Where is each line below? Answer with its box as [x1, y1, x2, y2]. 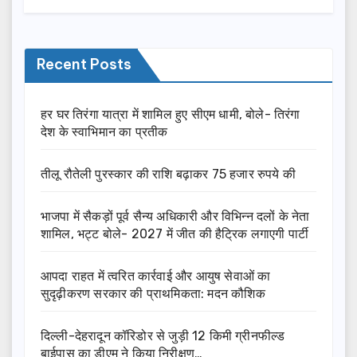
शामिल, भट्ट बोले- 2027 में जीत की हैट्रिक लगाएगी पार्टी [41, 226, 309, 242]
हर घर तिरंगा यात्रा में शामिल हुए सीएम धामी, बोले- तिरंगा [41, 107, 300, 123]
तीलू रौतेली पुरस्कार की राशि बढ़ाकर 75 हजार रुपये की [41, 167, 296, 182]
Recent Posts [37, 55, 131, 74]
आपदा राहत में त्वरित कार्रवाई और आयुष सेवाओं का [41, 269, 271, 284]
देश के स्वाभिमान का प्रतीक [41, 124, 168, 140]
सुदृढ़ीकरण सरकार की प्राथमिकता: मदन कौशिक [41, 286, 265, 302]
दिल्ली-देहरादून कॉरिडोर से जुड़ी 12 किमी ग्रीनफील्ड [41, 328, 285, 344]
